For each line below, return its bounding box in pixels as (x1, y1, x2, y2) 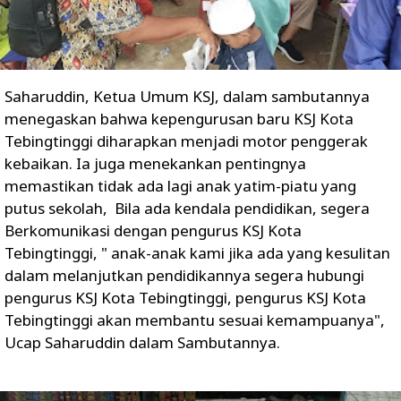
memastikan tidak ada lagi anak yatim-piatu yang (4, 175, 356, 197)
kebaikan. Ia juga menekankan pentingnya (4, 153, 306, 175)
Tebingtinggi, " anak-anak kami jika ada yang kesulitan (4, 243, 390, 264)
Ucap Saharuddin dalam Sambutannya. (4, 332, 280, 354)
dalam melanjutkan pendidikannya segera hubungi (4, 265, 364, 286)
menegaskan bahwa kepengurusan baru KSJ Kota (4, 108, 354, 130)
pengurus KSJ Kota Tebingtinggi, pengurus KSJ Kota (4, 287, 366, 309)
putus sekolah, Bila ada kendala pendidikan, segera (4, 198, 370, 219)
